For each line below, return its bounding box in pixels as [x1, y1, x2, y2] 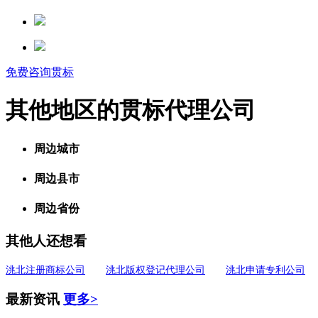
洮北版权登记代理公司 [106, 265, 205, 276]
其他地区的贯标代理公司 [6, 97, 256, 124]
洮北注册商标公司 [6, 265, 85, 276]
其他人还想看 [6, 233, 87, 248]
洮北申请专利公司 [226, 265, 305, 276]
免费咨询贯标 [6, 65, 74, 78]
